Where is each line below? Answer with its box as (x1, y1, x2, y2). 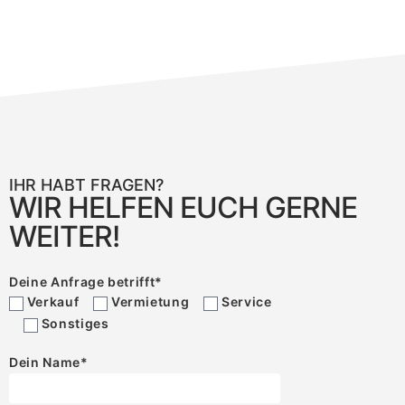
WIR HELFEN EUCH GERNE (9, 189, 357, 225)
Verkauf (26, 294, 80, 310)
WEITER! (9, 218, 119, 254)
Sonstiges (41, 316, 109, 332)
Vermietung (110, 294, 190, 310)
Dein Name (9, 353, 80, 370)
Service (221, 294, 272, 310)
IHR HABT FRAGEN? (9, 174, 164, 194)
